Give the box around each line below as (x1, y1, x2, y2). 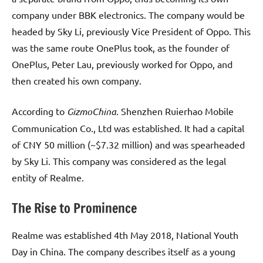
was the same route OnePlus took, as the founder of (12, 41, 230, 53)
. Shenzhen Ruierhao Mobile (116, 104, 234, 117)
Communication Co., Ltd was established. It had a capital (12, 122, 244, 134)
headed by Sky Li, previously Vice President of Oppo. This (12, 25, 251, 37)
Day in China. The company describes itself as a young (12, 245, 235, 258)
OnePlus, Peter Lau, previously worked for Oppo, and (12, 58, 232, 70)
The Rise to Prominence (12, 198, 137, 217)
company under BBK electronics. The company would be (12, 8, 245, 21)
